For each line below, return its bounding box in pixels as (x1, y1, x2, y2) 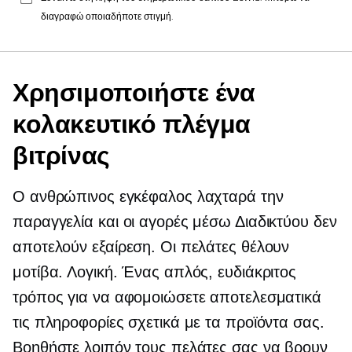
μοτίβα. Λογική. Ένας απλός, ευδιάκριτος (13, 263, 297, 281)
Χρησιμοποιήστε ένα (13, 77, 255, 108)
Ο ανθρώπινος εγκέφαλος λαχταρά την (13, 188, 284, 206)
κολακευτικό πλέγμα (13, 108, 251, 140)
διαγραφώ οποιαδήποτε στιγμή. (41, 10, 174, 23)
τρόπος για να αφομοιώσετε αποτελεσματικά (13, 288, 321, 306)
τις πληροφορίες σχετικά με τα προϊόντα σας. (13, 313, 324, 332)
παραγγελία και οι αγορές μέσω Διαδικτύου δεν (13, 213, 337, 231)
